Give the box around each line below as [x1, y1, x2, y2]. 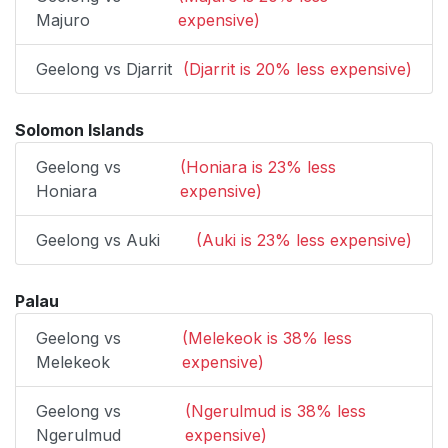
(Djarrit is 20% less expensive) [183, 59, 412, 79]
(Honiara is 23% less [180, 157, 337, 177]
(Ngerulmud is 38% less [184, 401, 366, 421]
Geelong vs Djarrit [36, 59, 172, 79]
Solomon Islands [15, 120, 144, 140]
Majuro [36, 10, 90, 30]
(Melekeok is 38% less [182, 328, 353, 348]
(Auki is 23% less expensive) [196, 230, 412, 250]
